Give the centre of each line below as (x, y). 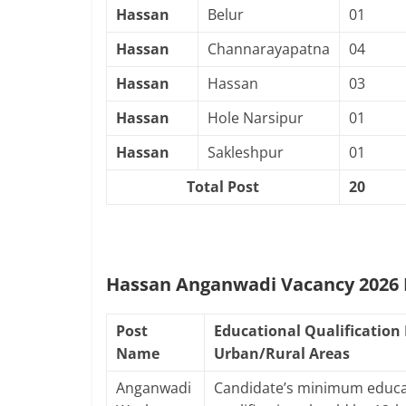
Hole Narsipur (256, 118)
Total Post (223, 187)
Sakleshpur (246, 152)
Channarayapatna (269, 49)
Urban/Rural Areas (282, 353)
